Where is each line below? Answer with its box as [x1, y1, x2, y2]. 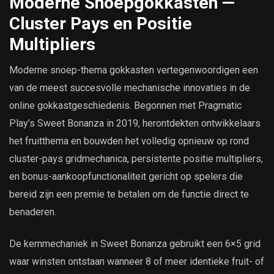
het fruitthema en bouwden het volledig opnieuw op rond [9, 135, 249, 147]
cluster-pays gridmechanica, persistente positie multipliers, [9, 152, 263, 165]
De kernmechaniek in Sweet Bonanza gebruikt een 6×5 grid [9, 237, 261, 250]
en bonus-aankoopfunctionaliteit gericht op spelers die [9, 170, 243, 182]
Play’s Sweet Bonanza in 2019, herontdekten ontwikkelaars [9, 117, 261, 129]
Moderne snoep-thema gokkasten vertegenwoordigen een [9, 64, 258, 76]
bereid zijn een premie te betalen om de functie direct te [9, 188, 249, 200]
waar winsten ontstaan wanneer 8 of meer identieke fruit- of [9, 255, 264, 267]
